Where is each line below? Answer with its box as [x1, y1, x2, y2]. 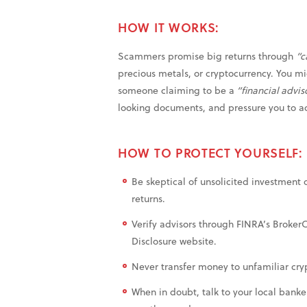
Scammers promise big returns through [118, 49, 296, 64]
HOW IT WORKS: [118, 18, 220, 37]
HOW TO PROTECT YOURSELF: [118, 143, 303, 162]
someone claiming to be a [118, 83, 234, 98]
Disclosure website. [132, 234, 217, 249]
